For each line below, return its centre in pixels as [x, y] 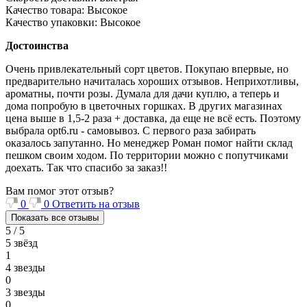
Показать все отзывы [55, 217]
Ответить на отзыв [96, 204]
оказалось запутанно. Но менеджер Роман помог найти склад [149, 143]
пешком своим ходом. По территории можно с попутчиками [147, 155]
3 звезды [25, 292]
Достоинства [37, 45]
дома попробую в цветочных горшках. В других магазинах [144, 106]
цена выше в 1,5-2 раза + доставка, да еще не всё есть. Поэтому [153, 118]
